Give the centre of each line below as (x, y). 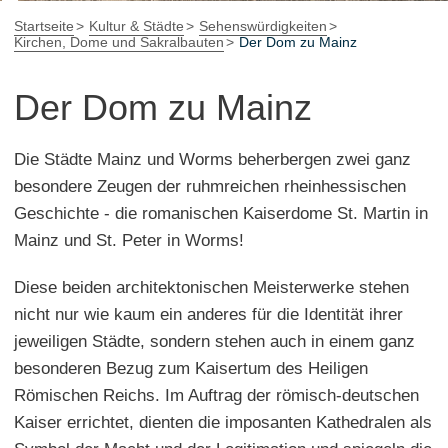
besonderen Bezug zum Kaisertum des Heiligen (191, 368)
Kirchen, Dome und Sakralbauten (119, 41)
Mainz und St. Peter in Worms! (129, 240)
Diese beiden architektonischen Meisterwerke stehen (211, 287)
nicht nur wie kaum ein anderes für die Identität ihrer (208, 314)
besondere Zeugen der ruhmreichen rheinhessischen (210, 186)
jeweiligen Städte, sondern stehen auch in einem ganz (214, 341)
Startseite (44, 25)
